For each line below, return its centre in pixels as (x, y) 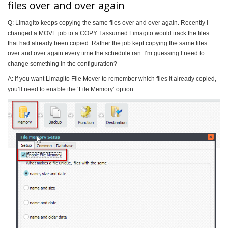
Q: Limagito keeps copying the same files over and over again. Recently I (108, 23)
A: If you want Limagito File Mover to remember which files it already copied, (112, 79)
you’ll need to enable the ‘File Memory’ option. (71, 89)
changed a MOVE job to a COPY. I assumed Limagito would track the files (108, 33)
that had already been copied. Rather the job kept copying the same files (107, 43)
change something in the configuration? (62, 64)
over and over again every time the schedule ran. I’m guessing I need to (106, 53)
